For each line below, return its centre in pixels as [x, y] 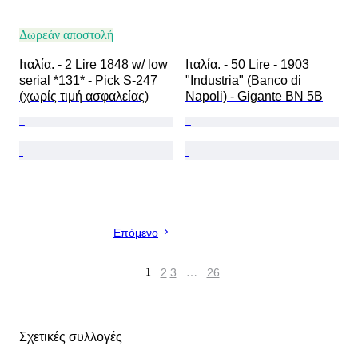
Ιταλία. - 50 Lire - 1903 [249, 65]
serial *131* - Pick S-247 [91, 81]
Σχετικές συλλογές [71, 336]
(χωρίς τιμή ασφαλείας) [84, 97]
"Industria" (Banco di [245, 81]
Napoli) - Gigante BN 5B [254, 97]
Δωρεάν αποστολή [66, 35]
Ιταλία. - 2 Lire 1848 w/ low [95, 65]
